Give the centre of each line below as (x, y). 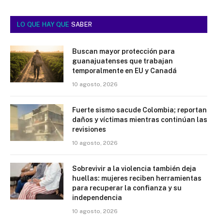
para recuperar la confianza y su (127, 188)
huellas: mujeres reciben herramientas (137, 178)
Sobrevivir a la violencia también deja (134, 168)
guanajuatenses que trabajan (123, 61)
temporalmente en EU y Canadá (124, 70)
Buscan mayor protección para (124, 51)
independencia (97, 197)
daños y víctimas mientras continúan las (140, 119)
